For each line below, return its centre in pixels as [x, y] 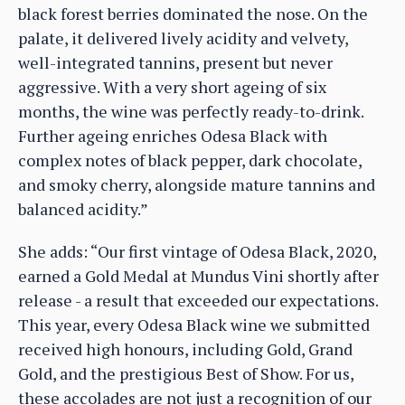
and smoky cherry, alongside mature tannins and [197, 185]
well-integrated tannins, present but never [175, 63]
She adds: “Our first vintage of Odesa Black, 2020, [197, 252]
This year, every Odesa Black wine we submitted [194, 325]
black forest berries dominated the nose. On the [193, 14]
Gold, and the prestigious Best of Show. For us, [186, 374]
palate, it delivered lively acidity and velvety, [183, 38]
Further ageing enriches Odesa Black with [173, 136]
